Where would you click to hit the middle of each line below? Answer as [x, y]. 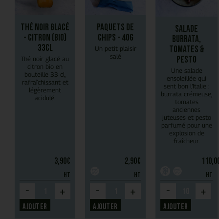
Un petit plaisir [115, 48]
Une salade [186, 70]
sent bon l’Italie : [186, 86]
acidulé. [45, 98]
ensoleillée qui [186, 78]
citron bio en [45, 66]
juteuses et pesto [186, 117]
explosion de [186, 133]
